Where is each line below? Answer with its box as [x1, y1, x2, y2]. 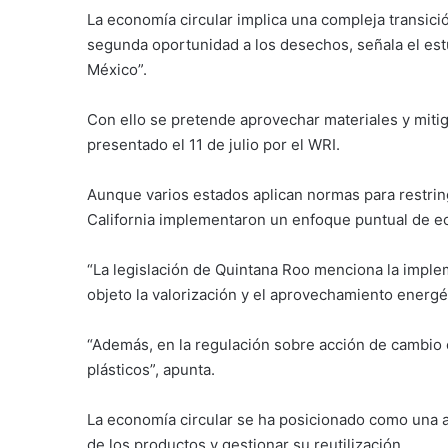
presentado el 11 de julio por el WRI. [87, 135, 340, 154]
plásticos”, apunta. [87, 360, 215, 379]
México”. [87, 60, 147, 79]
